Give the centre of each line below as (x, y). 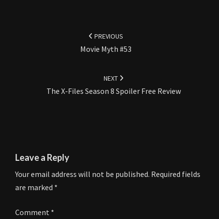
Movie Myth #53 (106, 49)
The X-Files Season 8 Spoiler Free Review (113, 91)
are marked (35, 187)
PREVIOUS (108, 36)
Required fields (176, 174)
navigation (33, 33)
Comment (33, 212)
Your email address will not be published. (82, 174)
